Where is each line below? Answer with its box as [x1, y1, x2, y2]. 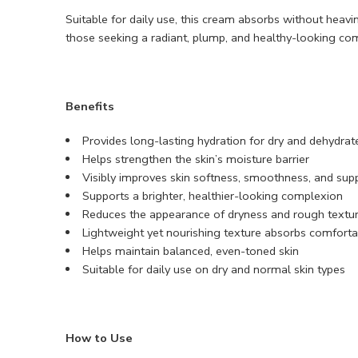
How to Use [66, 330, 133, 347]
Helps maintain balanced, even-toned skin [82, 243, 299, 260]
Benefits [66, 98, 114, 115]
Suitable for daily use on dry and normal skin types [82, 261, 345, 278]
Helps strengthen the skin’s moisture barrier [82, 151, 309, 168]
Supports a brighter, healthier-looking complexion [82, 188, 343, 205]
